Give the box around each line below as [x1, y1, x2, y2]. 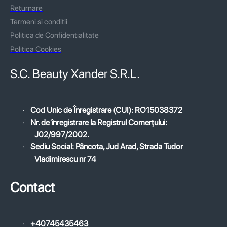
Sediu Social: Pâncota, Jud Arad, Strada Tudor [30, 141, 183, 152]
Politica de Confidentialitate [10, 30, 99, 40]
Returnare [10, 3, 43, 13]
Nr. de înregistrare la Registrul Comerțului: [30, 117, 167, 127]
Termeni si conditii [10, 17, 67, 26]
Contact [10, 179, 55, 195]
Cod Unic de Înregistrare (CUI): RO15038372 [30, 105, 182, 115]
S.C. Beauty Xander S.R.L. [10, 66, 140, 81]
